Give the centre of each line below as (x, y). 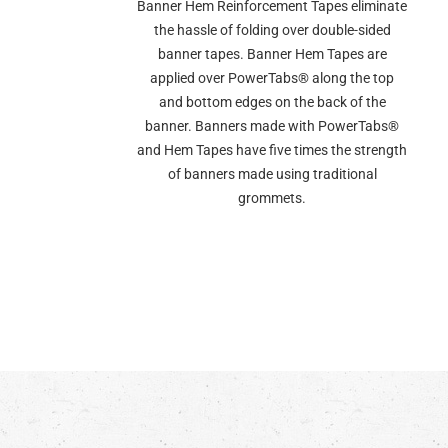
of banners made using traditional (272, 174)
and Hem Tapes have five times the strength (272, 150)
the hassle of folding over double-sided (272, 30)
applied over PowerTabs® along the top (272, 78)
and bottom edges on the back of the (272, 102)
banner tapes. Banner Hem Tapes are (272, 54)
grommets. (272, 198)
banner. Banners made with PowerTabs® (272, 126)
